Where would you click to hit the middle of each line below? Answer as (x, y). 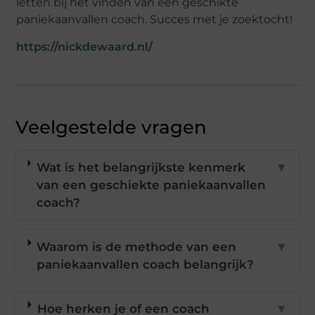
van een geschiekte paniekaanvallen (151, 185)
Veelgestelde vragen (111, 128)
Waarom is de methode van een (137, 247)
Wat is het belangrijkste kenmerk (141, 168)
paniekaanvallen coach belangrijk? (146, 265)
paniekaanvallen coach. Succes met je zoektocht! (155, 19)
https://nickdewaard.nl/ (85, 47)
